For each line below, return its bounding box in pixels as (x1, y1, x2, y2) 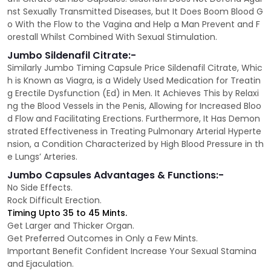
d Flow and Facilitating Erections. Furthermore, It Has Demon (7, 113, 260, 125)
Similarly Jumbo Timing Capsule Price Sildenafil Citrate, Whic (7, 62, 263, 74)
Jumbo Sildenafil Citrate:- (7, 48, 136, 63)
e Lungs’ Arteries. (7, 151, 77, 163)
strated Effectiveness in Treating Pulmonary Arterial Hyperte (7, 125, 261, 138)
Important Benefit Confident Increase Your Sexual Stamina (7, 245, 256, 258)
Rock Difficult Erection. (7, 194, 102, 207)
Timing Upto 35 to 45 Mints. (7, 207, 127, 220)
